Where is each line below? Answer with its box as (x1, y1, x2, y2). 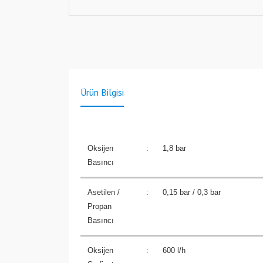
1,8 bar (163, 144, 186, 153)
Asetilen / (87, 188, 120, 197)
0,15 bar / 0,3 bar (163, 188, 221, 197)
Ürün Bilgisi (80, 86, 124, 98)
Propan (87, 202, 112, 211)
